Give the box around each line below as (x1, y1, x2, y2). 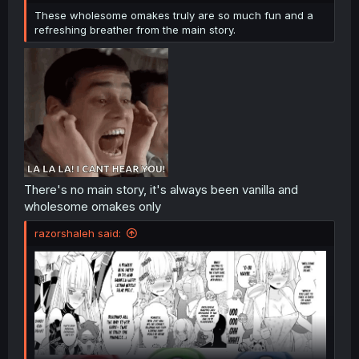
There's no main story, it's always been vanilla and (24, 181, 298, 197)
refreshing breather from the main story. (34, 22, 236, 36)
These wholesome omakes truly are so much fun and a (34, 8, 313, 22)
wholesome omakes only (24, 198, 161, 214)
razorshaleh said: (34, 227, 121, 240)
